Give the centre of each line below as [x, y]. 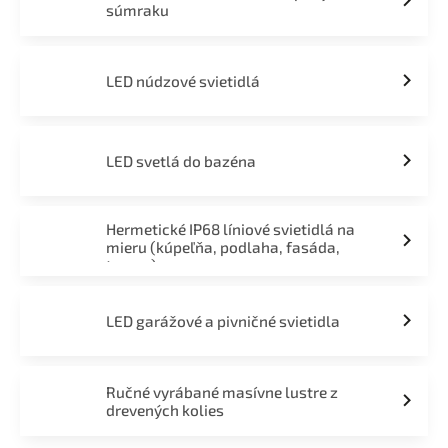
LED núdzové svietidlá [182, 81]
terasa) [131, 265]
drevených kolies [164, 410]
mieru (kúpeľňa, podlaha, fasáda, [222, 247]
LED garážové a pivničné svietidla [222, 321]
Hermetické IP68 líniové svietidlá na [230, 229]
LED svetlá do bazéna [180, 161]
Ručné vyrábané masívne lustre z [221, 392]
